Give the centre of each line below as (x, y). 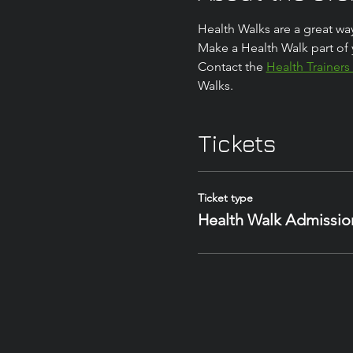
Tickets (236, 143)
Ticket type (225, 198)
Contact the (232, 67)
